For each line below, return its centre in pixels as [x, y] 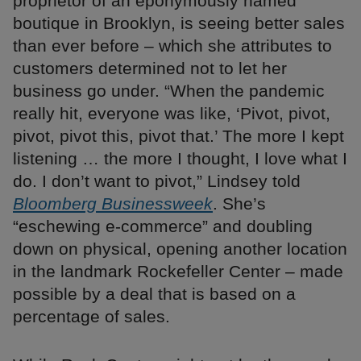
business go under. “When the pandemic [169, 91]
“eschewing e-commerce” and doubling [163, 226]
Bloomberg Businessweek [113, 204]
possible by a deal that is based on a [154, 294]
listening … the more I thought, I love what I [180, 159]
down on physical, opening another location [180, 249]
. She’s [239, 204]
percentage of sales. [91, 317]
